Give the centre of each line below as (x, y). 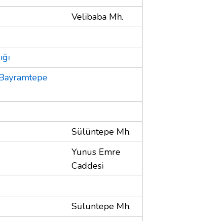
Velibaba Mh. (97, 17)
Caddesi (88, 166)
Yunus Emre (96, 152)
